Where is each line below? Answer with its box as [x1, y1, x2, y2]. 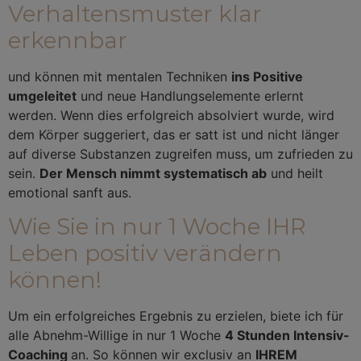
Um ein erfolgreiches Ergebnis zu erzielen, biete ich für [8, 307, 343, 324]
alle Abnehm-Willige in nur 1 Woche [8, 326, 225, 343]
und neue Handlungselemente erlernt [77, 87, 304, 104]
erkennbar [8, 26, 127, 54]
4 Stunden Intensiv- [225, 326, 350, 343]
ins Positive [231, 68, 303, 85]
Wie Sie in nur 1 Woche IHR [8, 212, 306, 240]
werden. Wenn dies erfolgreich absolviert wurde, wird [8, 106, 334, 123]
